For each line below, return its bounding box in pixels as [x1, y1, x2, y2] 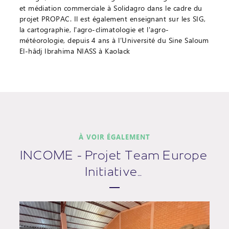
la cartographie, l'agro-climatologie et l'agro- [19, 24, 169, 34]
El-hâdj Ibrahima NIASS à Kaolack [19, 45, 130, 56]
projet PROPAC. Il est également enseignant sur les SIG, [19, 13, 206, 24]
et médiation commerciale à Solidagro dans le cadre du [19, 3, 202, 13]
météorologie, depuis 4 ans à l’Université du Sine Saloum [19, 35, 209, 45]
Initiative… [86, 162, 143, 179]
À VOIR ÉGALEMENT [79, 132, 150, 141]
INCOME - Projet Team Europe [21, 146, 208, 163]
